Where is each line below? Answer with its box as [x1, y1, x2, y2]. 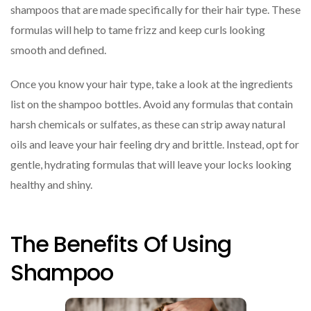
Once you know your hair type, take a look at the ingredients [10, 76, 293, 90]
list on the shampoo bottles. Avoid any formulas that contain [10, 96, 293, 110]
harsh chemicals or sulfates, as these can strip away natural [10, 117, 285, 131]
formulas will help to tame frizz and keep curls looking [10, 22, 265, 36]
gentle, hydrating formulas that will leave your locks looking [10, 157, 292, 171]
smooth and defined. [10, 42, 106, 56]
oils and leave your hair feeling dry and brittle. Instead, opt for [10, 137, 299, 151]
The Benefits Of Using [10, 228, 231, 260]
